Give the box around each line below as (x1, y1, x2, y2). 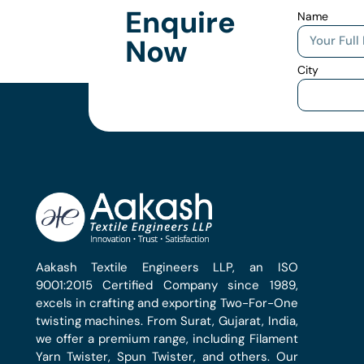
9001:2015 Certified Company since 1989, (35, 276, 298, 293)
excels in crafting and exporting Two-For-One (35, 294, 298, 311)
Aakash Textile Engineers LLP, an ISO (35, 258, 298, 275)
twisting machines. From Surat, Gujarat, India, (35, 312, 298, 329)
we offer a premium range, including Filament (35, 330, 298, 347)
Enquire (125, 2, 236, 41)
